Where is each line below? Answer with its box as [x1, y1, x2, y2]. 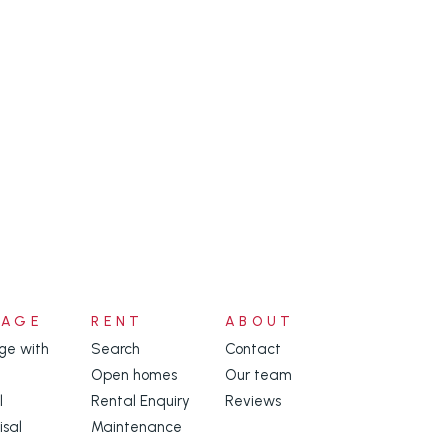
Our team [225, 366, 293, 385]
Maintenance [91, 418, 183, 437]
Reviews [225, 392, 282, 411]
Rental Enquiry [91, 392, 191, 411]
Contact [225, 340, 282, 359]
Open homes [91, 366, 178, 385]
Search [91, 340, 141, 359]
